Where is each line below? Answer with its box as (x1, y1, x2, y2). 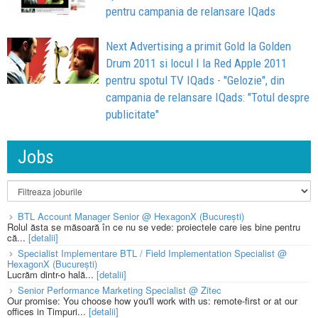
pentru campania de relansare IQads (106, 4, 276, 19)
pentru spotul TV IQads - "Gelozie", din (106, 73, 285, 88)
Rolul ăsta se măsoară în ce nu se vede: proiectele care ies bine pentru (7, 220, 300, 234)
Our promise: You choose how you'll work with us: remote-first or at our (7, 294, 297, 308)
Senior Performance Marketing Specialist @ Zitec (18, 283, 221, 297)
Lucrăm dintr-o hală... (7, 268, 97, 282)
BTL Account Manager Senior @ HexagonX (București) (18, 209, 244, 224)
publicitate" (106, 107, 160, 122)
